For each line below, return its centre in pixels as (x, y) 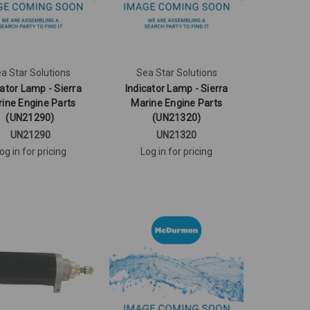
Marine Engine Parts (177, 103)
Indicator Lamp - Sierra (176, 88)
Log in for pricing (177, 151)
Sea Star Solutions (176, 72)
